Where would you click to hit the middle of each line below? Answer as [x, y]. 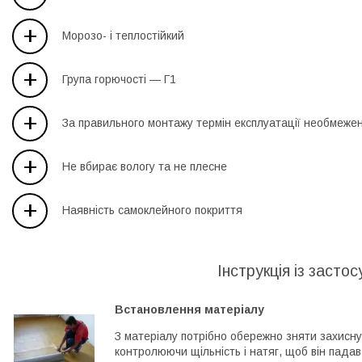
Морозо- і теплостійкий [123, 36]
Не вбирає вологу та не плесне [145, 167]
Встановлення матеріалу [189, 309]
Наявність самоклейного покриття [152, 210]
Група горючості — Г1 [119, 80]
